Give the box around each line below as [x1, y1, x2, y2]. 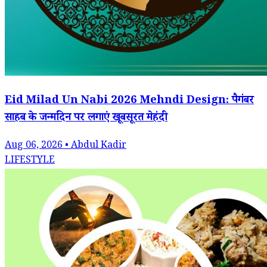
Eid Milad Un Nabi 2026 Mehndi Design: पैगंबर [5, 92, 254, 110]
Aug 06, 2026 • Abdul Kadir [5, 138, 126, 154]
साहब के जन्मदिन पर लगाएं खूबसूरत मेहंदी [5, 110, 167, 128]
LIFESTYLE [5, 153, 55, 169]
